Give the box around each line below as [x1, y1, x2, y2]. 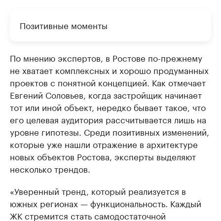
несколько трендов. [10, 162, 90, 175]
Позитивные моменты [20, 18, 108, 31]
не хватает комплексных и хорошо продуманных [10, 63, 209, 76]
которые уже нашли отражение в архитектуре [10, 137, 198, 150]
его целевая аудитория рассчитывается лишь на [10, 112, 206, 125]
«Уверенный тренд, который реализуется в [10, 184, 186, 197]
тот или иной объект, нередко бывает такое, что [10, 100, 206, 113]
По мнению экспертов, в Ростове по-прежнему [10, 51, 202, 64]
